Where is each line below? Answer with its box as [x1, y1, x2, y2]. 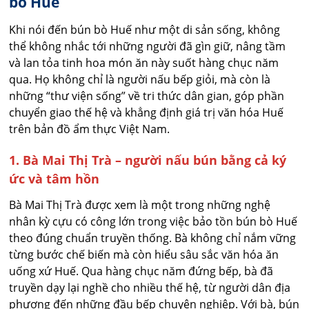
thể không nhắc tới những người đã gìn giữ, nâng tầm [9, 38, 286, 54]
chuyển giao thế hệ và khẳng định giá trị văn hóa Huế [9, 104, 284, 120]
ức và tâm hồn [9, 170, 100, 187]
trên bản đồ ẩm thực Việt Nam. [9, 121, 170, 137]
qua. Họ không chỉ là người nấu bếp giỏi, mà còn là [9, 71, 271, 87]
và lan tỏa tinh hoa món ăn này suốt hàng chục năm [9, 54, 279, 70]
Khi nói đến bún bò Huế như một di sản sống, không [9, 21, 281, 37]
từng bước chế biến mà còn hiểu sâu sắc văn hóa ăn [9, 246, 279, 262]
